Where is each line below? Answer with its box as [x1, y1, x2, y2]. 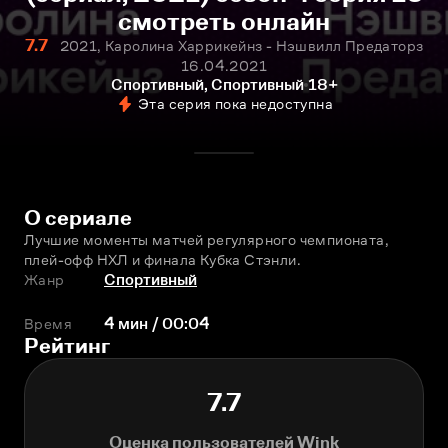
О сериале [24, 205, 132, 230]
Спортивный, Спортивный [110, 76, 304, 93]
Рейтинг [24, 333, 110, 358]
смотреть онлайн [118, 7, 330, 36]
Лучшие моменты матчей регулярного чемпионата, [24, 231, 389, 248]
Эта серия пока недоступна [138, 95, 333, 112]
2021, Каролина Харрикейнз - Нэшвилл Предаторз [59, 37, 424, 54]
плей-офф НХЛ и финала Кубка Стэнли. [24, 251, 301, 268]
